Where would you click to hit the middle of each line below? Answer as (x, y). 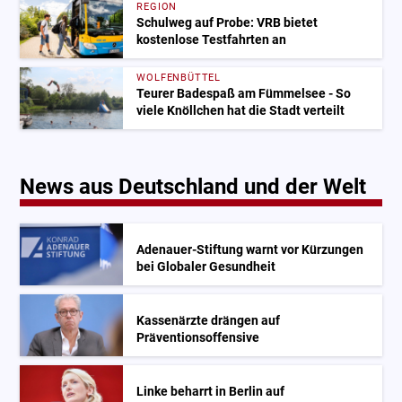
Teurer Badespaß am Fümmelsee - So (244, 93)
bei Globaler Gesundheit (206, 267)
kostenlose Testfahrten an (212, 39)
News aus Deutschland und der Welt (193, 186)
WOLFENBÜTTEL (179, 77)
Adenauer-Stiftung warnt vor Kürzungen (250, 249)
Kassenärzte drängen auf (209, 320)
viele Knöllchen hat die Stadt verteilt (241, 110)
